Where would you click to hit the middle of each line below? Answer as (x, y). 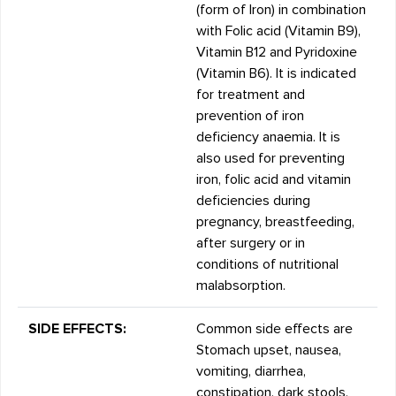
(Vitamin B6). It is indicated (277, 74)
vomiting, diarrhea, (251, 372)
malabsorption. (241, 286)
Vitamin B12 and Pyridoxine (277, 53)
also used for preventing (271, 159)
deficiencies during (254, 201)
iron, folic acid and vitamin (274, 180)
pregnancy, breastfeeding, (276, 222)
